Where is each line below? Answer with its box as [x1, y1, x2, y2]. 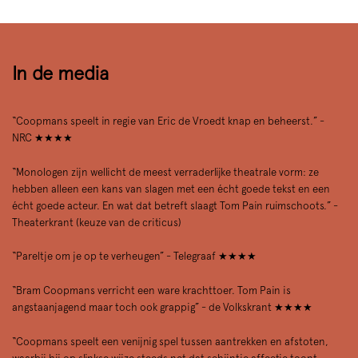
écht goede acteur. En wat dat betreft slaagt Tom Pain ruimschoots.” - [12, 199, 338, 212]
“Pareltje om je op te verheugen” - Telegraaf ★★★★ [12, 250, 257, 263]
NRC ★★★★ [12, 131, 73, 144]
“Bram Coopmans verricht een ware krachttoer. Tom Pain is [12, 284, 291, 297]
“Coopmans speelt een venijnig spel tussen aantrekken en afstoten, [12, 336, 328, 348]
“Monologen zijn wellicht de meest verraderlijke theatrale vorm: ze [12, 165, 319, 178]
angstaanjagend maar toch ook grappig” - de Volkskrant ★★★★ [12, 301, 312, 314]
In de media [12, 61, 109, 85]
